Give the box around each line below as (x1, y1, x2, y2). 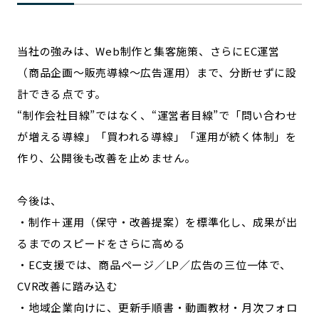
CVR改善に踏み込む (17, 278, 117, 293)
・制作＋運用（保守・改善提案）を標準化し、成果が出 (17, 214, 298, 229)
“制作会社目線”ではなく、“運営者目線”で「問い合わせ (17, 108, 298, 122)
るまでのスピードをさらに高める (17, 236, 186, 251)
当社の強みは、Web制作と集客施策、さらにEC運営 (17, 43, 280, 58)
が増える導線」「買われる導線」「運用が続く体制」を (17, 129, 297, 144)
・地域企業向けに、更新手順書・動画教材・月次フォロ (17, 300, 298, 315)
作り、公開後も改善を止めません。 (17, 150, 196, 165)
